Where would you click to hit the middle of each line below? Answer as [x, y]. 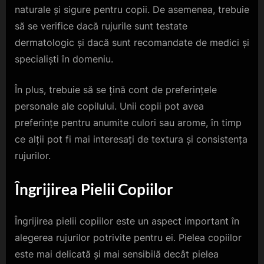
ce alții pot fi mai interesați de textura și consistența [131, 139]
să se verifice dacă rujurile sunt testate [101, 26]
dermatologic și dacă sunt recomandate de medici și [132, 43]
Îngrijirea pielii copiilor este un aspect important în [127, 221]
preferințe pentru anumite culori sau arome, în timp [128, 123]
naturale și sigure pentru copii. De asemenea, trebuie [132, 10]
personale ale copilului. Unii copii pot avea [109, 106]
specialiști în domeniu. [64, 59]
